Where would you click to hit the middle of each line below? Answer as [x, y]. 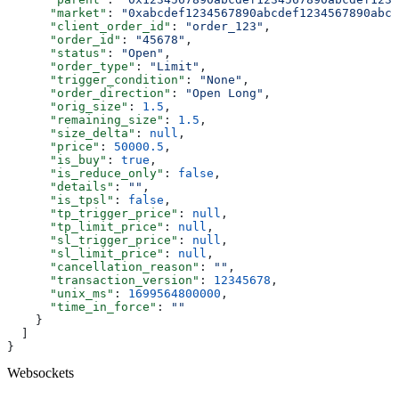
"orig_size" [68, 106]
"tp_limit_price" [85, 226]
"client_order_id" [89, 26]
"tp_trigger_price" [93, 213]
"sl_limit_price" [85, 253]
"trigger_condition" [96, 79]
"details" [61, 186]
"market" [57, 12]
